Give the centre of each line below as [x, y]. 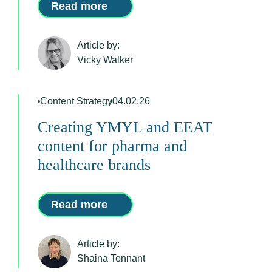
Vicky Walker [105, 60]
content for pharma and [112, 146]
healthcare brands [94, 165]
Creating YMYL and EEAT [125, 127]
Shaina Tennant [111, 259]
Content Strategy [76, 101]
